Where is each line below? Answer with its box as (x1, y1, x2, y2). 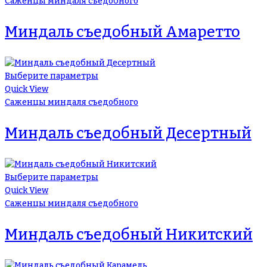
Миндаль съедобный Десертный (5, 124, 252, 142)
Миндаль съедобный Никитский (5, 225, 253, 244)
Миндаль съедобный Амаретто (5, 23, 240, 41)
